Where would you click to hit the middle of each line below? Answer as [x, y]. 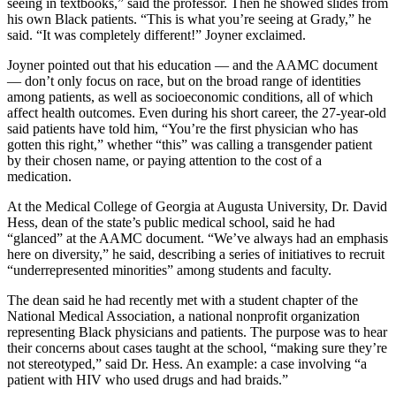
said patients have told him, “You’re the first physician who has [183, 129]
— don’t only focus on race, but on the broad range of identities [184, 81]
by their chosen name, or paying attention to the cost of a [164, 161]
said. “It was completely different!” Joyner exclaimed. [156, 35]
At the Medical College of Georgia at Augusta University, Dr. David [197, 207]
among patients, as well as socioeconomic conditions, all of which [190, 97]
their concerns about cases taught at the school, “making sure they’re [197, 348]
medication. [39, 177]
